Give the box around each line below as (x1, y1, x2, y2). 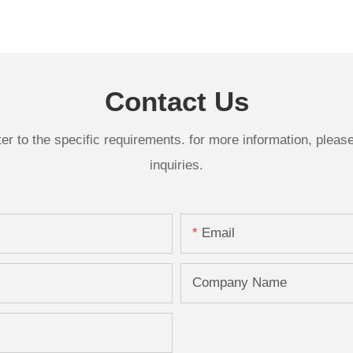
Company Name (192, 275, 287, 291)
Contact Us (104, 85, 249, 117)
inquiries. (150, 157, 203, 173)
